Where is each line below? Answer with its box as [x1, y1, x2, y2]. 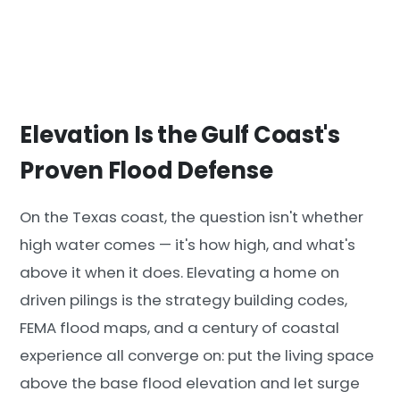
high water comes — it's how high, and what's [20, 234, 356, 256]
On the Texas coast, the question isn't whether [20, 206, 364, 229]
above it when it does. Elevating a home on [20, 262, 340, 284]
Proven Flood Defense [20, 154, 273, 187]
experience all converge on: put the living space [20, 345, 375, 367]
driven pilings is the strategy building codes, [20, 289, 348, 312]
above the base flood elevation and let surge [20, 372, 361, 395]
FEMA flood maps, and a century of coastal [20, 317, 340, 339]
